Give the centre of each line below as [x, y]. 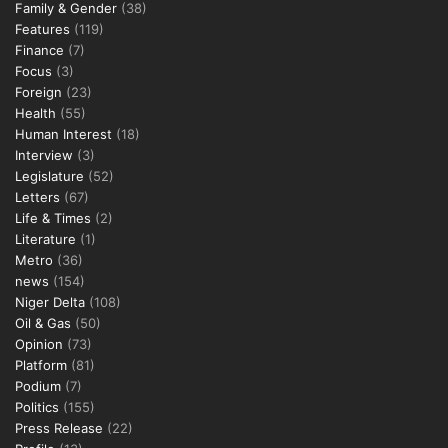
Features [42, 29]
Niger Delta [50, 302]
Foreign [38, 92]
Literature [45, 239]
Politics [37, 407]
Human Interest [63, 134]
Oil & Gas [43, 323]
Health [35, 113]
